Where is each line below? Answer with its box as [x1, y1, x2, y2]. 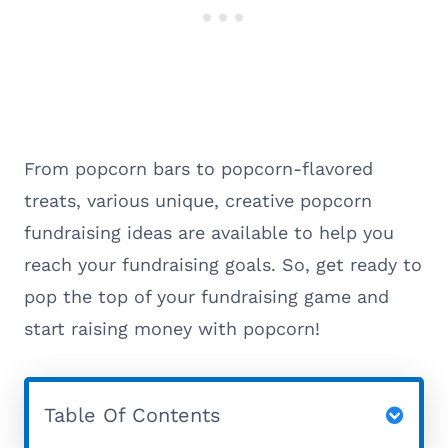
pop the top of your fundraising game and [24, 285, 389, 307]
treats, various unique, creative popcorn [24, 189, 372, 211]
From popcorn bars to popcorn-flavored [24, 157, 373, 179]
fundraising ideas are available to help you [24, 221, 394, 243]
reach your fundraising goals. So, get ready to [24, 253, 422, 275]
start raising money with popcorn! [24, 317, 320, 339]
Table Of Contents [44, 402, 221, 427]
